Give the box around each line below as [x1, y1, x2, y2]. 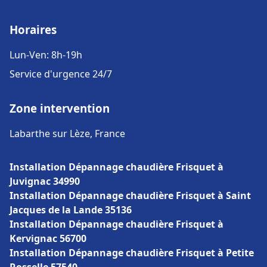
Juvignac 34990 [10, 175, 80, 188]
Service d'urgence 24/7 [10, 67, 112, 80]
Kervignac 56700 [10, 232, 86, 245]
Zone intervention [10, 101, 110, 116]
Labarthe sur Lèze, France [10, 127, 125, 140]
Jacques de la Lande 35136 [10, 203, 132, 216]
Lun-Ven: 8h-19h [10, 48, 82, 61]
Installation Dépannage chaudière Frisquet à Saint [10, 189, 251, 202]
